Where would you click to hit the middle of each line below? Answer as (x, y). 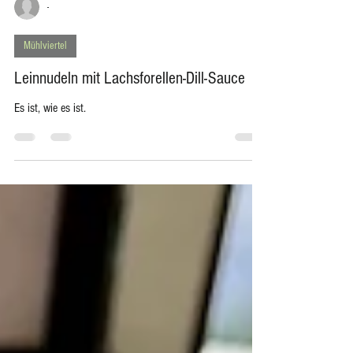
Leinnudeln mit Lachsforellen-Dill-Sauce (130, 147)
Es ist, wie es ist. (50, 177)
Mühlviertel (45, 115)
